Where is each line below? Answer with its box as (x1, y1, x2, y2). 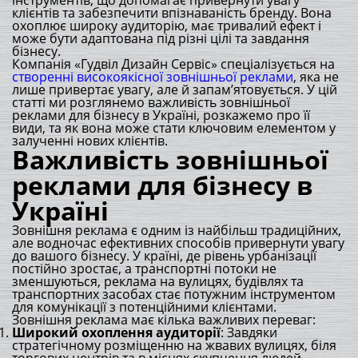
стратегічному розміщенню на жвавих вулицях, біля (12, 336, 336, 354)
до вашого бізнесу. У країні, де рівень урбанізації (12, 247, 316, 265)
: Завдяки (221, 324, 277, 341)
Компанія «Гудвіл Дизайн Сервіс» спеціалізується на (12, 55, 335, 73)
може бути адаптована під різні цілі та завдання (12, 30, 309, 47)
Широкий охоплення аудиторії (12, 324, 221, 341)
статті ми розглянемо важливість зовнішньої (12, 93, 290, 111)
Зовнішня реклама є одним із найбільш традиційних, (12, 221, 341, 239)
